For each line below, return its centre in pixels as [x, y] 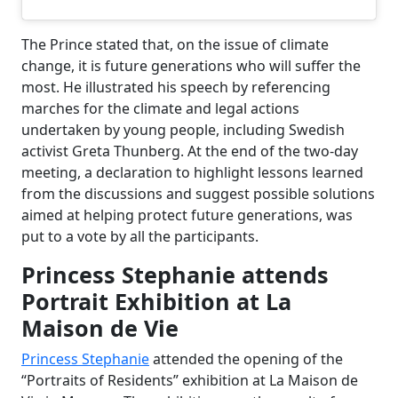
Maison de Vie [100, 328]
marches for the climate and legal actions [160, 109]
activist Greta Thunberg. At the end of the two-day [190, 151]
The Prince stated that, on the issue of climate [175, 45]
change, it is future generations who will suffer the [191, 66]
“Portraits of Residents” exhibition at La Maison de [190, 381]
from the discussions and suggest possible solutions [198, 194]
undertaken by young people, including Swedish [183, 130]
